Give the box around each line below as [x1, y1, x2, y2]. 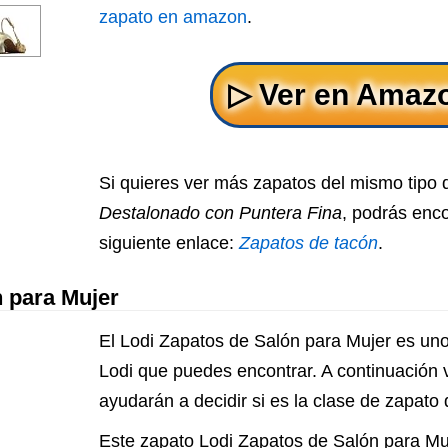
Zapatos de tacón [239, 233, 378, 253]
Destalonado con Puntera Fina [99, 203, 342, 223]
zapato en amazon [99, 7, 247, 27]
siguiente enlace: [99, 233, 239, 253]
